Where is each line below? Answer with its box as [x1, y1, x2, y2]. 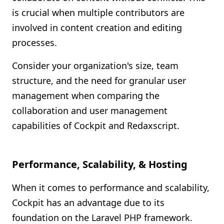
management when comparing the [12, 89, 159, 101]
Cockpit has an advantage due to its [12, 196, 164, 208]
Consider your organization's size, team [12, 59, 178, 71]
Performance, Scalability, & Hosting [12, 157, 187, 171]
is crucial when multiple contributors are [12, 6, 184, 18]
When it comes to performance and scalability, [12, 181, 209, 193]
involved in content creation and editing [12, 21, 182, 33]
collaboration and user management [12, 104, 167, 116]
